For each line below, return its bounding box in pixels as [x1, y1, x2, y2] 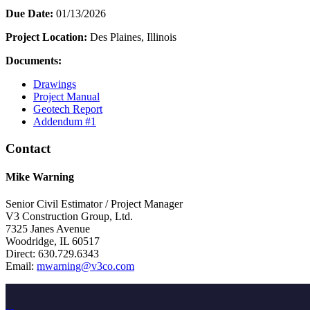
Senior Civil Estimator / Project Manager [6, 198, 183, 210]
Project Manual [33, 90, 100, 102]
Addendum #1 [33, 115, 96, 127]
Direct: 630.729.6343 [6, 248, 99, 260]
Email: [6, 260, 37, 273]
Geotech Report [33, 102, 102, 115]
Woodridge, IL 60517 [6, 235, 100, 248]
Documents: [6, 54, 62, 66]
